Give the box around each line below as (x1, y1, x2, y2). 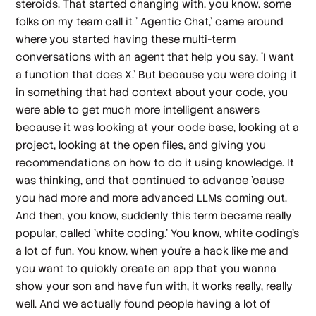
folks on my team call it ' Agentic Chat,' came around (16, 15, 284, 29)
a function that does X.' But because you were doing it (16, 68, 298, 82)
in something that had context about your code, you (16, 85, 288, 99)
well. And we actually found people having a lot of (16, 297, 272, 311)
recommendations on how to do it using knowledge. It (16, 156, 295, 170)
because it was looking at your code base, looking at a (16, 121, 300, 135)
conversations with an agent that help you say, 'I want (16, 50, 295, 64)
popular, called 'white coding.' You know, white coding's (16, 226, 300, 241)
